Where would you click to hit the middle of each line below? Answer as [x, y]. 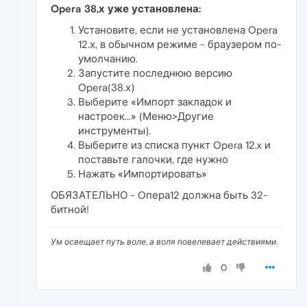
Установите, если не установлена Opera [178, 30]
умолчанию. [108, 59]
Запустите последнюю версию [155, 73]
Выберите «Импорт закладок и [155, 102]
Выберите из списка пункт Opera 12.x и [174, 145]
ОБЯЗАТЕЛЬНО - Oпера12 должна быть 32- [159, 195]
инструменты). [114, 131]
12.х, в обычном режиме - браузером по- [180, 45]
